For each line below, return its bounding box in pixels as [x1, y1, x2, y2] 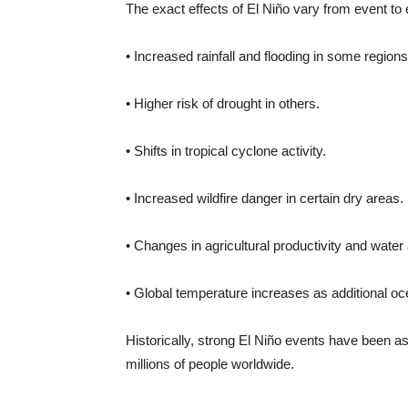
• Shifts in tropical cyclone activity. [126, 143, 326, 159]
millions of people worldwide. [126, 356, 294, 372]
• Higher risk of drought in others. [126, 96, 320, 112]
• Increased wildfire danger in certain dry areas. [126, 190, 403, 207]
